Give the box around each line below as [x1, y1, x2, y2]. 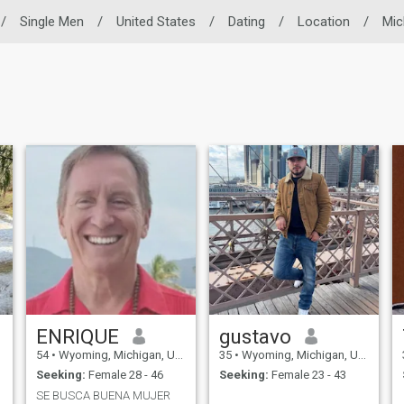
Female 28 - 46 [85, 368, 163, 382]
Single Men [19, 14, 84, 30]
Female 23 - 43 [268, 368, 346, 382]
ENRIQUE [35, 324, 119, 348]
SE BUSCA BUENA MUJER [35, 388, 170, 402]
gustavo [218, 324, 291, 348]
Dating [227, 14, 265, 30]
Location [297, 14, 350, 30]
